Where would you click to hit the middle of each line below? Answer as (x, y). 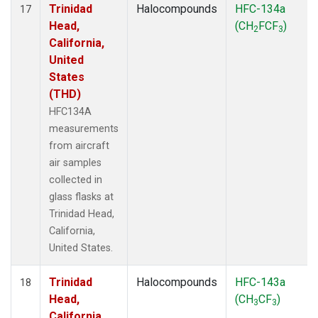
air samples (75, 163)
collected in (76, 180)
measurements (84, 128)
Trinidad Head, (82, 214)
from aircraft (79, 146)
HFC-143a (260, 282)
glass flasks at (81, 197)
